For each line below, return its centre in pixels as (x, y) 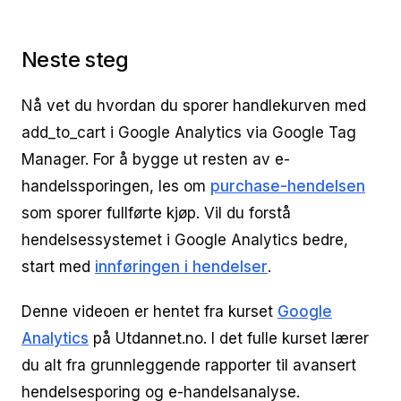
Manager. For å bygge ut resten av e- (156, 159)
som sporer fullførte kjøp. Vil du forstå (156, 213)
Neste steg (75, 60)
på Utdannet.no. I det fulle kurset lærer (229, 338)
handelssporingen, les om (116, 186)
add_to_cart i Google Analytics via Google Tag (189, 132)
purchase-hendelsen (288, 186)
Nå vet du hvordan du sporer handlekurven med (194, 106)
